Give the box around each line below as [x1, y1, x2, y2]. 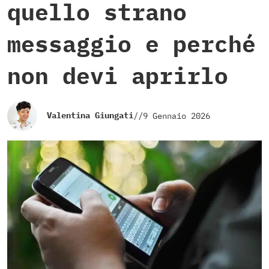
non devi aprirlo [7, 61, 228, 91]
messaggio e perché [7, 29, 256, 59]
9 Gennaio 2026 [143, 110, 210, 121]
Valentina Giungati [47, 110, 133, 121]
